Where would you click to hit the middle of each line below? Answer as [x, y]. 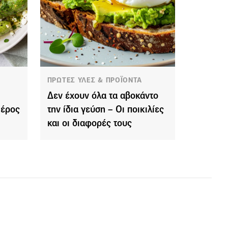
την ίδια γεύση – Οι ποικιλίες [105, 109]
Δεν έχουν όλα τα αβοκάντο [103, 95]
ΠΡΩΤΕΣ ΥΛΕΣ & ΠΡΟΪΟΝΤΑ [95, 80]
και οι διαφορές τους [89, 123]
